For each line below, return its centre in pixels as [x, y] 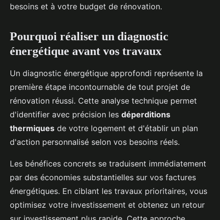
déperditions [146, 115]
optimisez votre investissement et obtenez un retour [107, 205]
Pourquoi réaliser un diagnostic [89, 37]
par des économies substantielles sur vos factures [103, 178]
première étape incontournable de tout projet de [100, 87]
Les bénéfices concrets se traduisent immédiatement [108, 164]
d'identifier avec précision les [66, 115]
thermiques [32, 128]
